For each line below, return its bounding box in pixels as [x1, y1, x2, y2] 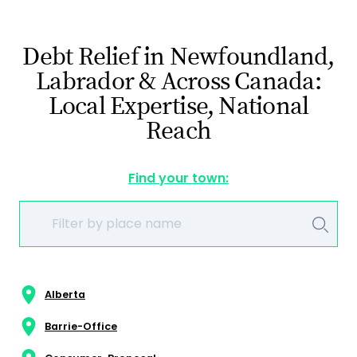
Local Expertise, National [48, 90, 309, 122]
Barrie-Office [45, 319, 117, 333]
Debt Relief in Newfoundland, [22, 41, 335, 73]
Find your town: [128, 168, 229, 187]
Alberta [45, 287, 85, 301]
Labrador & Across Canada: [36, 65, 321, 97]
